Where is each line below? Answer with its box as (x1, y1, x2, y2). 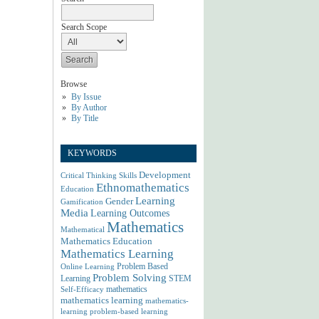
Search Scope (61, 21, 107, 32)
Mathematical (61, 224, 105, 234)
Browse (61, 78, 87, 89)
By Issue (70, 91, 101, 102)
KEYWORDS (68, 148, 117, 159)
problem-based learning (90, 306, 168, 315)
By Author (70, 102, 107, 113)
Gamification (61, 197, 103, 206)
